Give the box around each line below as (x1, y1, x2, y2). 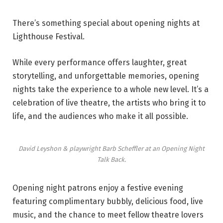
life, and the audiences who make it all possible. (12, 111, 188, 121)
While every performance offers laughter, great (12, 57, 187, 67)
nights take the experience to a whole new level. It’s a (12, 84, 209, 94)
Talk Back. (97, 156, 126, 164)
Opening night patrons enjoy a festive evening (12, 183, 183, 193)
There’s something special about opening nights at (12, 18, 200, 28)
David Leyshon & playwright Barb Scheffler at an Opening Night (18, 145, 205, 153)
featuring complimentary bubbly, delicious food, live (12, 197, 203, 207)
